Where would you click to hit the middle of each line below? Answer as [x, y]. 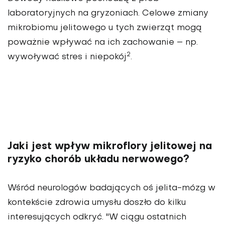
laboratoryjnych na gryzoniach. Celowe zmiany [108, 14]
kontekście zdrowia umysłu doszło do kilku [97, 203]
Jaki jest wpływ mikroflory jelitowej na [110, 147]
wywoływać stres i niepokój [67, 58]
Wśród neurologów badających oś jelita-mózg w [111, 189]
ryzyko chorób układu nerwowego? [98, 160]
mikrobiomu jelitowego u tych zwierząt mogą [105, 28]
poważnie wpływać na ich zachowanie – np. [103, 43]
